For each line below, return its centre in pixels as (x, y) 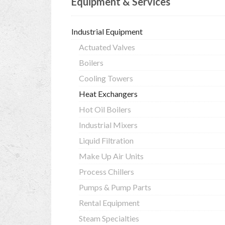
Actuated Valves (107, 47)
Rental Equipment (109, 203)
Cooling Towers (106, 78)
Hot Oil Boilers (105, 109)
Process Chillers (106, 172)
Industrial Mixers (108, 125)
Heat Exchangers (108, 94)
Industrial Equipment (107, 31)
